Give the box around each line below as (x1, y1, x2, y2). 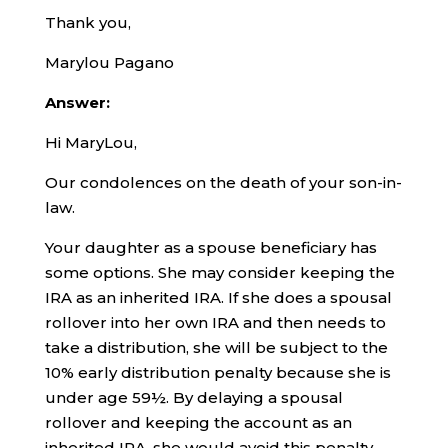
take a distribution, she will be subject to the (44, 337, 388, 357)
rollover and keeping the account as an (44, 412, 352, 432)
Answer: (44, 92, 110, 112)
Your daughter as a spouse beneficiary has (44, 237, 377, 257)
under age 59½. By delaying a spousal (44, 387, 343, 407)
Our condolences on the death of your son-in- (44, 172, 402, 192)
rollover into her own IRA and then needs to (44, 312, 386, 332)
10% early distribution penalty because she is (44, 362, 391, 382)
